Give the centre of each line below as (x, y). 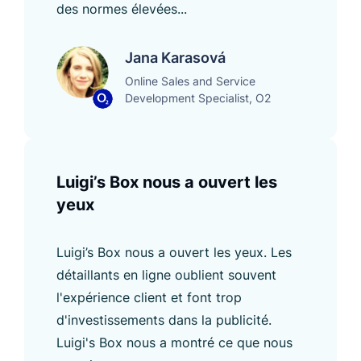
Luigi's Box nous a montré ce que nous (174, 342)
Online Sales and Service (190, 81)
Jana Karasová (175, 57)
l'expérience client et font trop (149, 297)
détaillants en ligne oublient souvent (166, 274)
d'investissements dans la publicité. (164, 320)
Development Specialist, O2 (198, 98)
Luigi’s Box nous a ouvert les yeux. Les (174, 252)
